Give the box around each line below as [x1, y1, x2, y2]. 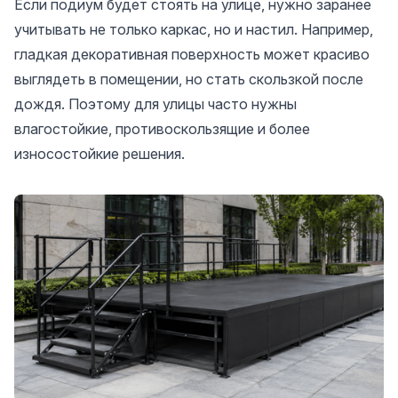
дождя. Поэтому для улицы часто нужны [14, 95, 297, 113]
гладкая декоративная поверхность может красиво [14, 45, 370, 63]
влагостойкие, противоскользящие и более [14, 120, 310, 138]
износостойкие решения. [14, 145, 185, 163]
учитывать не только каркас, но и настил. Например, [14, 20, 373, 38]
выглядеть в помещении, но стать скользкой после [14, 70, 363, 88]
